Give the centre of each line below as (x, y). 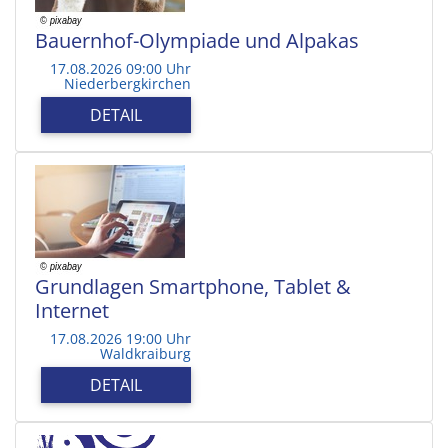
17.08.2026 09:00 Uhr (120, 68)
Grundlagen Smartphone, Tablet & (193, 286)
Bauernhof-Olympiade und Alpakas (197, 40)
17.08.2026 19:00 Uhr (120, 338)
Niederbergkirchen (127, 83)
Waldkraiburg (145, 353)
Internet (72, 310)
